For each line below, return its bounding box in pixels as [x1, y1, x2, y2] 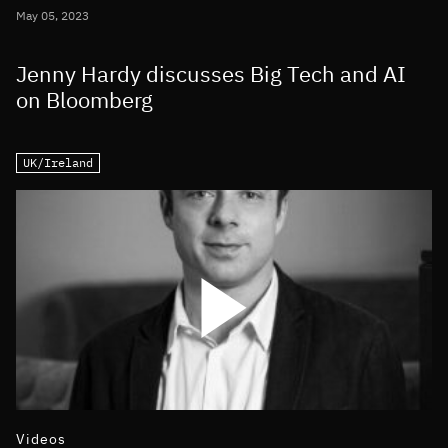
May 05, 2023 [16, 8, 89, 24]
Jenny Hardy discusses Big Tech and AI [16, 59, 406, 89]
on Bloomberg [16, 85, 153, 115]
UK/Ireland [23, 155, 93, 171]
